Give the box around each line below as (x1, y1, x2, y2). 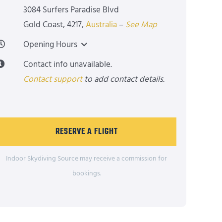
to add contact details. (82, 73, 165, 85)
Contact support (23, 73, 83, 85)
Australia (86, 19, 117, 31)
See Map (125, 19, 158, 31)
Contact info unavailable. (23, 58, 112, 70)
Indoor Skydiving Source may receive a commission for (6, 154, 167, 164)
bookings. (72, 168, 101, 179)
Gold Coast (23, 19, 63, 31)
